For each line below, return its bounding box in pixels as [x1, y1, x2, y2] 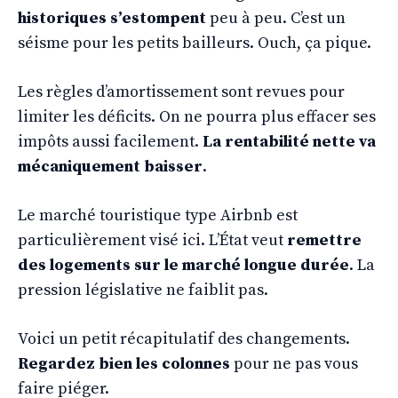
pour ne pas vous [230, 353, 358, 374]
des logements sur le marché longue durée [18, 254, 349, 275]
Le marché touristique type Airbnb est [18, 204, 298, 226]
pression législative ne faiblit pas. [18, 279, 268, 300]
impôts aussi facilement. [18, 131, 203, 152]
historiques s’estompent [18, 7, 206, 28]
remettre [287, 229, 362, 251]
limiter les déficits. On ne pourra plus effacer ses [18, 106, 376, 127]
